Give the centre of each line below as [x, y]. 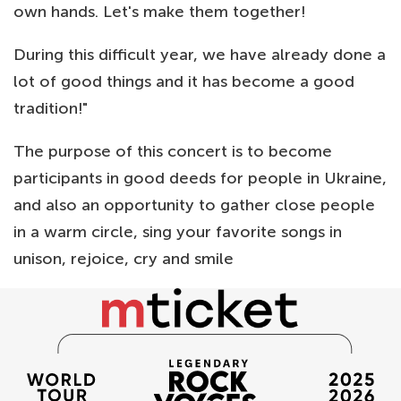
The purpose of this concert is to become [173, 151]
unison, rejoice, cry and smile [124, 259]
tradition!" [51, 108]
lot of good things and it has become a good [184, 81]
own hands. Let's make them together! [159, 12]
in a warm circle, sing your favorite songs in [178, 232]
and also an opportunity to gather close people [194, 205]
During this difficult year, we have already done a [200, 55]
